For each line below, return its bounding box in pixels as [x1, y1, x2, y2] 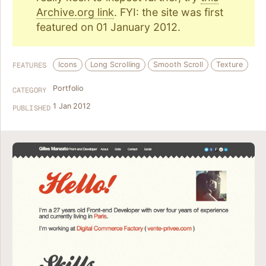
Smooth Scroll [153, 60, 204, 69]
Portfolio [53, 84, 84, 93]
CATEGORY [12, 85, 46, 95]
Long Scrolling [90, 60, 141, 69]
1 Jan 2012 [53, 102, 91, 110]
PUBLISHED [12, 103, 50, 113]
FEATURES [12, 61, 46, 70]
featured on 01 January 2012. [36, 21, 180, 33]
